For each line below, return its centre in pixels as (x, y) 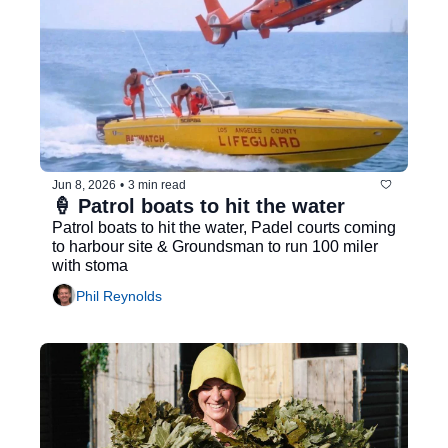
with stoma (90, 266)
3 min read (157, 184)
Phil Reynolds (119, 295)
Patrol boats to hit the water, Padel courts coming (224, 228)
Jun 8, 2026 (84, 184)
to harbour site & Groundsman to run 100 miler (215, 247)
